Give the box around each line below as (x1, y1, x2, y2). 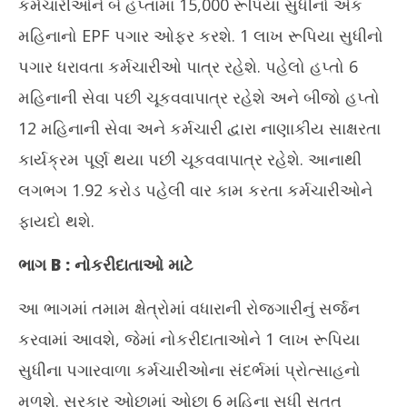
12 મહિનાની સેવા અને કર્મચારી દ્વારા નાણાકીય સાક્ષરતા (18, 117, 381, 139)
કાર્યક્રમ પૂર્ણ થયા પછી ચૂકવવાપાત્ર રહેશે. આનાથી (18, 148, 362, 170)
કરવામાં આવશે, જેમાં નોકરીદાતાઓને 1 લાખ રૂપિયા (18, 328, 360, 350)
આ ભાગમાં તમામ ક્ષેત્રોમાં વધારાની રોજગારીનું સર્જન (18, 297, 360, 319)
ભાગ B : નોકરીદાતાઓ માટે (18, 253, 193, 275)
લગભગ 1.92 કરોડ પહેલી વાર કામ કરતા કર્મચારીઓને (18, 179, 372, 201)
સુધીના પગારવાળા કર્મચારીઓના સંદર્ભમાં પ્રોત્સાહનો (18, 359, 361, 381)
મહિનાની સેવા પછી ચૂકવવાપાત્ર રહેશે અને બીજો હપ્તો (18, 86, 380, 108)
